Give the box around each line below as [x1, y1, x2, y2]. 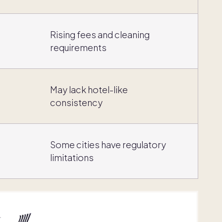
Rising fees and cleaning [50, 29, 150, 41]
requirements [50, 42, 107, 54]
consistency [50, 97, 103, 109]
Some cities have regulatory [50, 139, 166, 151]
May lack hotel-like [50, 84, 128, 96]
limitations [50, 152, 94, 164]
